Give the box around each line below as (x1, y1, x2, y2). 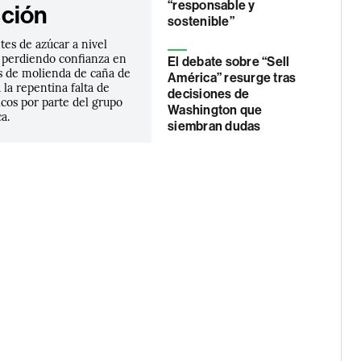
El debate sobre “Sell (168, 54, 290, 69)
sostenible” (168, 14, 234, 29)
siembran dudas (168, 118, 261, 134)
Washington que (168, 102, 263, 118)
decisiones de (168, 86, 250, 102)
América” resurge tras (168, 70, 297, 85)
